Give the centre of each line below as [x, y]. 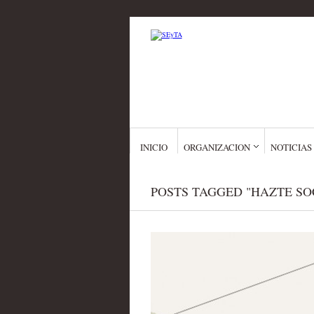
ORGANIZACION [217, 147]
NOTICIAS [291, 147]
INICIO [153, 147]
